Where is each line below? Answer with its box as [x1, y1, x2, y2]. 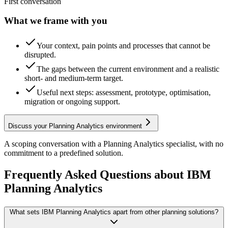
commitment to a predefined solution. [4, 149, 123, 158]
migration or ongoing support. [24, 97, 120, 106]
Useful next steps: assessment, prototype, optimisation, [37, 88, 211, 97]
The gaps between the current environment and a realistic [37, 65, 219, 74]
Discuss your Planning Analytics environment [8, 122, 142, 130]
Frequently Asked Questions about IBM [4, 168, 211, 182]
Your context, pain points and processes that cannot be [37, 41, 210, 50]
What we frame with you [4, 15, 107, 26]
